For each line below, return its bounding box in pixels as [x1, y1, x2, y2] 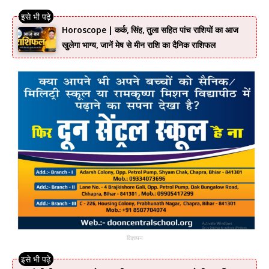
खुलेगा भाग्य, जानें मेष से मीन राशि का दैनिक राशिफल [61, 40, 216, 50]
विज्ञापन [126, 234, 143, 241]
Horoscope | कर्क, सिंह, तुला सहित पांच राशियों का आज [61, 25, 238, 35]
